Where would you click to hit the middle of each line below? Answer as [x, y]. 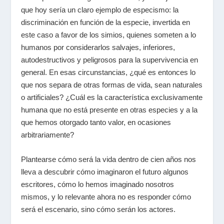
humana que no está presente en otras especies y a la [109, 110]
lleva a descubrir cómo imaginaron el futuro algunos [105, 172]
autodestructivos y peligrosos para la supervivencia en [110, 60]
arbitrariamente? [48, 135]
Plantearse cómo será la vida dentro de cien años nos [109, 159]
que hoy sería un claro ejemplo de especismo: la [100, 10]
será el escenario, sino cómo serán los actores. [98, 209]
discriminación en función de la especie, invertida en [106, 22]
